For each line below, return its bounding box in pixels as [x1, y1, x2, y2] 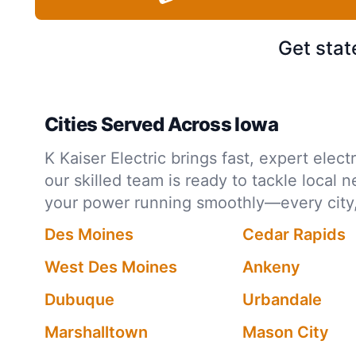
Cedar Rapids [242, 225, 346, 244]
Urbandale [242, 290, 322, 309]
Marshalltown [44, 323, 148, 342]
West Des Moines [44, 257, 177, 277]
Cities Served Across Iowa [44, 113, 278, 136]
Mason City [242, 323, 329, 342]
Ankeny [242, 257, 300, 277]
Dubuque [44, 290, 114, 309]
